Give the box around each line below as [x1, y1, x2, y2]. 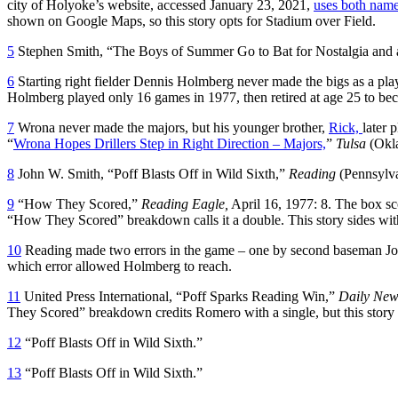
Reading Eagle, [141, 195, 228, 211]
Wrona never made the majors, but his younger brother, [14, 119, 329, 135]
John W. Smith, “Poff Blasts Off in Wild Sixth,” [14, 165, 289, 181]
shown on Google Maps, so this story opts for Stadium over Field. [7, 12, 376, 28]
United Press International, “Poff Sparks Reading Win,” [20, 288, 338, 304]
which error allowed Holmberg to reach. [7, 258, 232, 274]
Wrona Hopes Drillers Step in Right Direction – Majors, [13, 135, 326, 151]
